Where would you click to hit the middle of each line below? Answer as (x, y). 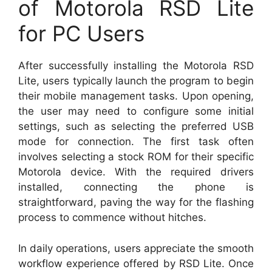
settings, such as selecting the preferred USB (136, 127)
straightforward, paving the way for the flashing (136, 202)
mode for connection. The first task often (136, 142)
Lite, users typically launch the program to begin (136, 81)
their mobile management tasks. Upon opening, (136, 96)
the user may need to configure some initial (136, 111)
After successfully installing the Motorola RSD (136, 66)
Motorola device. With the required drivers (136, 172)
